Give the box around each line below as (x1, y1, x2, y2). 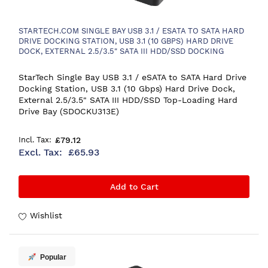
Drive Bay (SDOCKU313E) (19, 106, 119, 116)
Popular (40, 252, 66, 261)
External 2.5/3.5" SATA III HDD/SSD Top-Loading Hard (19, 95, 237, 105)
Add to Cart (109, 182, 159, 191)
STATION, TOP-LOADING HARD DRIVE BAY (19, 56, 176, 66)
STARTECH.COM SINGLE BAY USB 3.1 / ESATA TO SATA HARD (19, 26, 244, 35)
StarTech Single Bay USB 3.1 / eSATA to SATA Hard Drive (19, 72, 246, 82)
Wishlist (30, 211, 62, 220)
